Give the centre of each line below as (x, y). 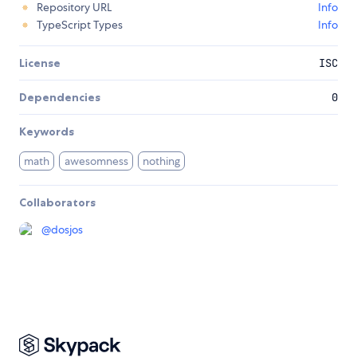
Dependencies (60, 98)
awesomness (96, 161)
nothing (162, 161)
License (40, 63)
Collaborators (57, 203)
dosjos (67, 230)
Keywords (47, 132)
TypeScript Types (80, 25)
